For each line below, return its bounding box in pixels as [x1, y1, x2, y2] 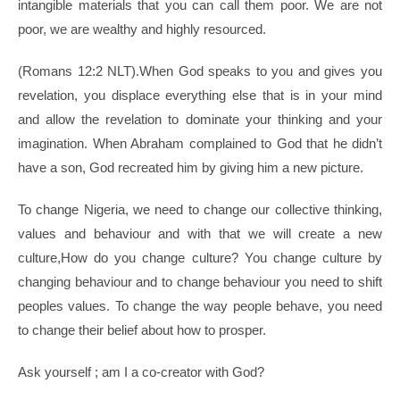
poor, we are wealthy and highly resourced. [18, 21, 270, 37]
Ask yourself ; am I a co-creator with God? [18, 364, 264, 380]
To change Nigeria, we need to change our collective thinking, [18, 202, 382, 218]
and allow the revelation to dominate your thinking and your [18, 112, 382, 128]
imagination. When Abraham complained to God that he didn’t [18, 136, 382, 152]
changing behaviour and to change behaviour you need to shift [18, 274, 382, 290]
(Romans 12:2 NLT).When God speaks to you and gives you [18, 63, 382, 79]
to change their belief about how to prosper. [18, 322, 270, 338]
